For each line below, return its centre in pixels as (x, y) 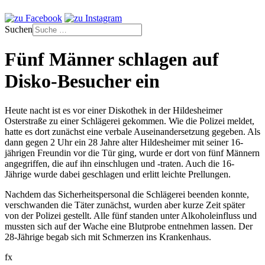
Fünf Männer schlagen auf (112, 59)
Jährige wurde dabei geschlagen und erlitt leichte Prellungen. (118, 174)
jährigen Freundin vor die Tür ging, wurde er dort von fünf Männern (132, 153)
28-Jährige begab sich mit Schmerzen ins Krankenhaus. (108, 237)
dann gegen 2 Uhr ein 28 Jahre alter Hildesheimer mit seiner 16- (124, 142)
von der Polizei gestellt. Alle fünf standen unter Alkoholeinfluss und (131, 215)
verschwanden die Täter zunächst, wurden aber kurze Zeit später (125, 205)
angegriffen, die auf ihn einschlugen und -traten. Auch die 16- (119, 163)
